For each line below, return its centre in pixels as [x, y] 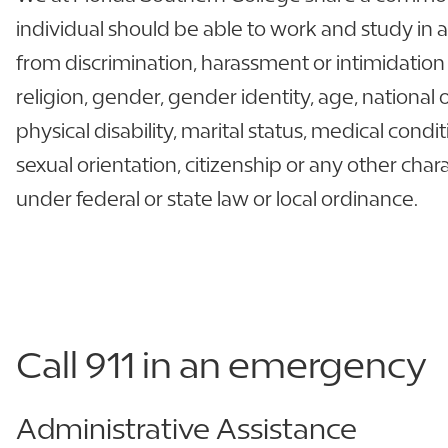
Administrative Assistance [186, 428]
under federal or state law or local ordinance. [217, 198]
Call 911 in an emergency [221, 364]
